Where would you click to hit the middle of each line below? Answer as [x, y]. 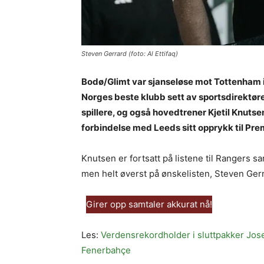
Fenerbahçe [106, 250]
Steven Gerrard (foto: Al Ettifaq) [130, 54]
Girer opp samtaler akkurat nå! [149, 204]
